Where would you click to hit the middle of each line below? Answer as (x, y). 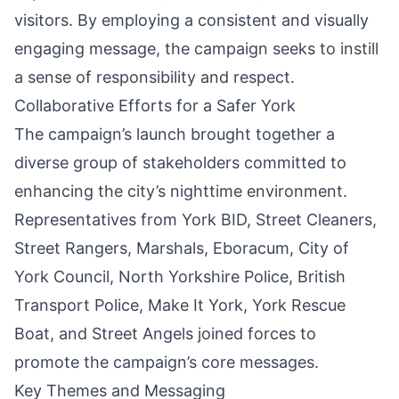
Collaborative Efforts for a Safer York (155, 106)
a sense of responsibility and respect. (155, 77)
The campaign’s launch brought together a (175, 134)
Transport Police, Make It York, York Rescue (180, 305)
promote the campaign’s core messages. (167, 362)
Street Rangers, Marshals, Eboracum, (156, 248)
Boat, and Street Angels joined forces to (165, 334)
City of (324, 248)
